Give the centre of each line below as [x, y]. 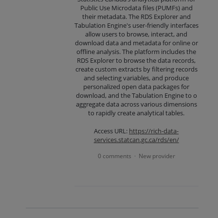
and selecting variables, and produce [136, 78]
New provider [157, 156]
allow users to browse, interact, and [136, 34]
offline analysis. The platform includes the [136, 52]
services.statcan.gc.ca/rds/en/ [136, 139]
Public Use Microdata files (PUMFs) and [136, 8]
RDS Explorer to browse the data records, [136, 61]
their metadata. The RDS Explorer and [136, 17]
